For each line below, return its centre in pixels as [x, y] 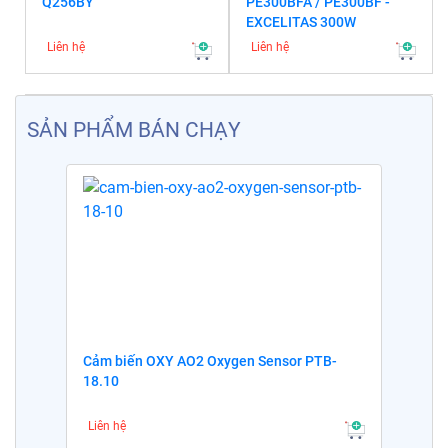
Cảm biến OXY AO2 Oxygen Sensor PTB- [210, 360]
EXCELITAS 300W [301, 21]
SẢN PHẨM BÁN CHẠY [134, 129]
